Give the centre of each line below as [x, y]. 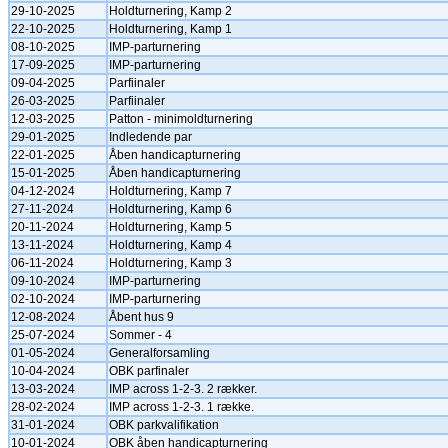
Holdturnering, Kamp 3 [170, 263]
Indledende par [150, 137]
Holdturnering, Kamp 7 [170, 191]
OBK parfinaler [149, 371]
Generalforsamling [159, 353]
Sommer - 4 [140, 335]
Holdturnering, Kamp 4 [170, 245]
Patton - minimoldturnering [181, 119]
